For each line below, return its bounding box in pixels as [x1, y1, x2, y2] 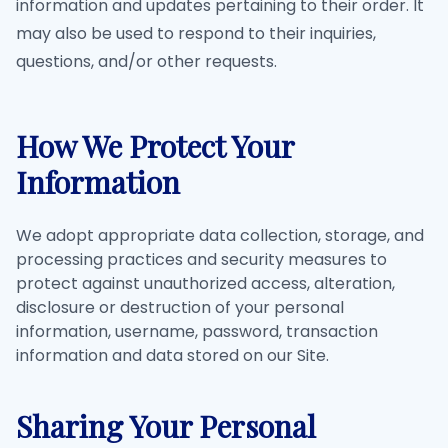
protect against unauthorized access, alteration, [16, 272, 395, 295]
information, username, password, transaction [16, 320, 378, 343]
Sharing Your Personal [16, 406, 316, 446]
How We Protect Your [16, 126, 294, 166]
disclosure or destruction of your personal [16, 296, 344, 319]
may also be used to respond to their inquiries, [16, 22, 376, 45]
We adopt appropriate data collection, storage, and [16, 224, 424, 247]
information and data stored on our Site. [16, 344, 329, 367]
